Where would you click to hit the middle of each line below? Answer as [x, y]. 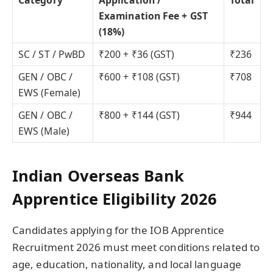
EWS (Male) [44, 131]
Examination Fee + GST [153, 16]
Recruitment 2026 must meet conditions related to [136, 247]
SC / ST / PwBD [52, 54]
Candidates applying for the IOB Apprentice [119, 230]
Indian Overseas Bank [98, 175]
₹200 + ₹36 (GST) [137, 54]
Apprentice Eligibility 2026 [115, 198]
